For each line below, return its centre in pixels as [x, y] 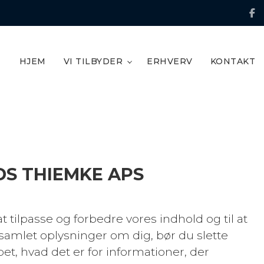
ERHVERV [170, 61]
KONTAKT [232, 61]
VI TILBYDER [93, 61]
